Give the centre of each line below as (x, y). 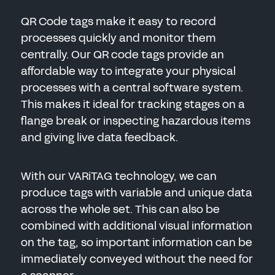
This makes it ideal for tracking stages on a (133, 104)
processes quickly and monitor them (118, 38)
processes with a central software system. (132, 88)
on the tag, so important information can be (136, 242)
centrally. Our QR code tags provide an (122, 55)
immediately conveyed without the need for (137, 259)
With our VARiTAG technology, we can (118, 176)
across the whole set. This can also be (120, 209)
